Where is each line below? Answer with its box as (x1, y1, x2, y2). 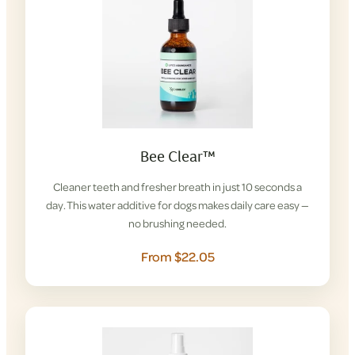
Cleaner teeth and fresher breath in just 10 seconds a (53, 178, 302, 195)
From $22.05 (140, 246, 215, 265)
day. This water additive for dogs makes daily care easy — (46, 197, 309, 213)
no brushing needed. (128, 215, 227, 231)
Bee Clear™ (139, 145, 216, 167)
